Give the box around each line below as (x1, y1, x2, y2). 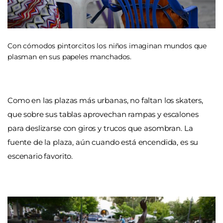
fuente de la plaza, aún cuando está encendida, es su (7, 137, 199, 147)
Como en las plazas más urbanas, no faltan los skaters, (7, 95, 203, 105)
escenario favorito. (7, 151, 73, 161)
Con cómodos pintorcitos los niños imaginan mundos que (7, 41, 207, 51)
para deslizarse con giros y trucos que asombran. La (7, 123, 193, 133)
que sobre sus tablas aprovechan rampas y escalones (7, 109, 199, 119)
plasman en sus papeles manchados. (7, 52, 132, 62)
